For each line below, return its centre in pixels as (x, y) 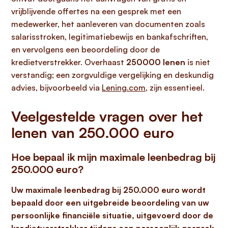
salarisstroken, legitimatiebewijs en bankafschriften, (110, 37)
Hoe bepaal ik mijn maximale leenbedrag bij (113, 157)
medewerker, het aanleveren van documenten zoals (108, 24)
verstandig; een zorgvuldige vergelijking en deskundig (112, 75)
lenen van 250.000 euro (93, 133)
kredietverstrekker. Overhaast (69, 62)
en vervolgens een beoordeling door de (85, 49)
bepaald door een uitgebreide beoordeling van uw (110, 203)
